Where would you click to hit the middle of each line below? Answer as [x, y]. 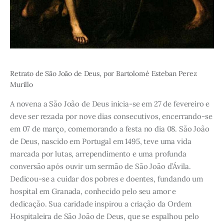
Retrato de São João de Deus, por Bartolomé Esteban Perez [103, 74]
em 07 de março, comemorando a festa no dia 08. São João [110, 129]
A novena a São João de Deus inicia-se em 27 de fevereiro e [110, 104]
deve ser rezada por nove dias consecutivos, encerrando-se [111, 116]
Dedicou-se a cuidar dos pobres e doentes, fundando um [107, 179]
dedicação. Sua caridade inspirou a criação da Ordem [101, 204]
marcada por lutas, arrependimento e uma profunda [98, 154]
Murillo [21, 85]
